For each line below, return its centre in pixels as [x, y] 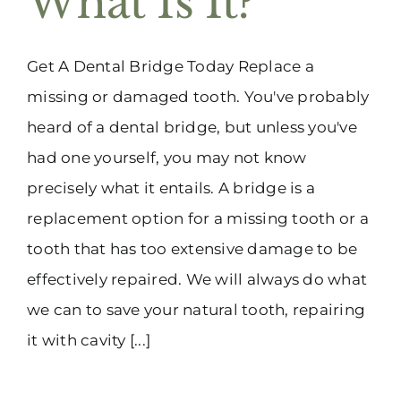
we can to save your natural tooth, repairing [196, 309]
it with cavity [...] [89, 340]
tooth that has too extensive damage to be [192, 248]
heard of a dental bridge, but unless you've [192, 127]
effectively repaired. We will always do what [197, 279]
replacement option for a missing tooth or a [198, 218]
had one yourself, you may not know [167, 157]
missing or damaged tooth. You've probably [198, 96]
